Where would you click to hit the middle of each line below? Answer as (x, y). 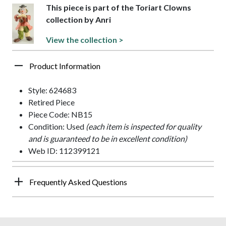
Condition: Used (57, 126)
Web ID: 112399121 (64, 150)
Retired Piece (51, 102)
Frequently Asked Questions (78, 182)
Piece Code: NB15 (60, 114)
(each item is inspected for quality (144, 126)
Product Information (65, 66)
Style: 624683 (52, 90)
